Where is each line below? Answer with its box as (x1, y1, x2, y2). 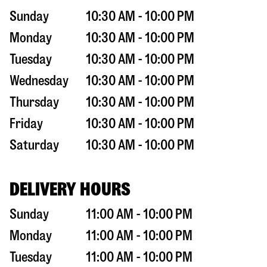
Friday (10, 116, 43, 131)
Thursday (10, 95, 59, 109)
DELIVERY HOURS (10, 179, 131, 198)
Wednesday (10, 73, 69, 88)
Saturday (10, 138, 59, 152)
